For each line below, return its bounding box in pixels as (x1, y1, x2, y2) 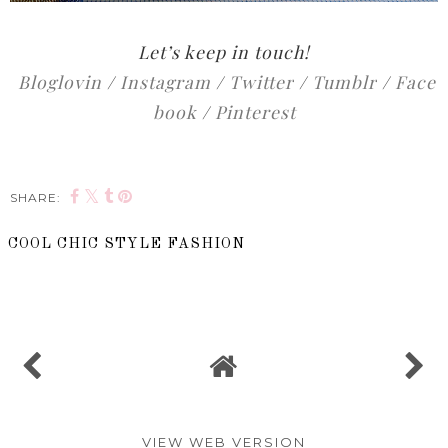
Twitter (228, 70, 294, 94)
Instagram (119, 70, 211, 94)
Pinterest (214, 100, 296, 124)
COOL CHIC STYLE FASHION (8, 237, 245, 252)
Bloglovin (17, 70, 102, 94)
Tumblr (311, 70, 377, 94)
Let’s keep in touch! (138, 40, 310, 64)
